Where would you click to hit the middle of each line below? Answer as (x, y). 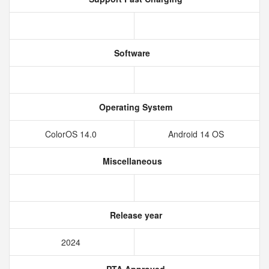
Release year (134, 215)
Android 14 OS (197, 134)
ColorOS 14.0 (72, 134)
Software (131, 53)
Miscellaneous (131, 161)
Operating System (134, 107)
